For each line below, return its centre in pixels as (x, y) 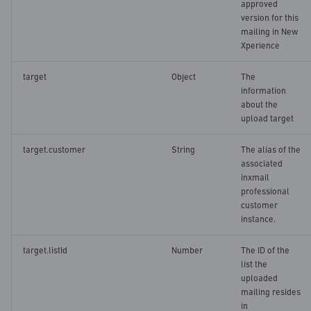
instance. (258, 219)
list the (254, 264)
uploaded (259, 278)
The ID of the (265, 251)
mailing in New (270, 32)
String (183, 150)
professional (265, 192)
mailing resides (271, 292)
